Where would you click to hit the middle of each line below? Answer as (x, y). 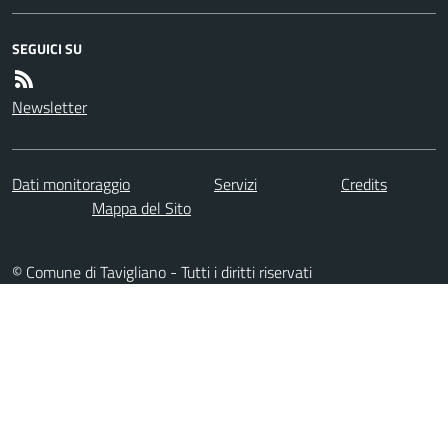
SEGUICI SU (47, 48)
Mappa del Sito (141, 207)
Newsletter (49, 106)
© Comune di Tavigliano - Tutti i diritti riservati (162, 271)
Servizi (235, 183)
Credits (364, 183)
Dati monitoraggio (71, 183)
